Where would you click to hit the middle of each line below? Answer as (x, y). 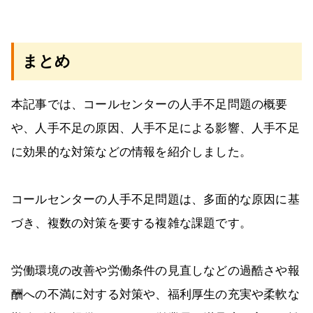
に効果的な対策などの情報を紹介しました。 (131, 152)
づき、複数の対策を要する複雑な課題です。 (131, 224)
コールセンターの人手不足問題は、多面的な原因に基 (155, 200)
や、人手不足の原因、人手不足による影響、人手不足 (155, 129)
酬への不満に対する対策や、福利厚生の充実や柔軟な (155, 295)
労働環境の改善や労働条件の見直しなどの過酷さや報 (155, 271)
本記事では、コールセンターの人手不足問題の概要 (150, 105)
